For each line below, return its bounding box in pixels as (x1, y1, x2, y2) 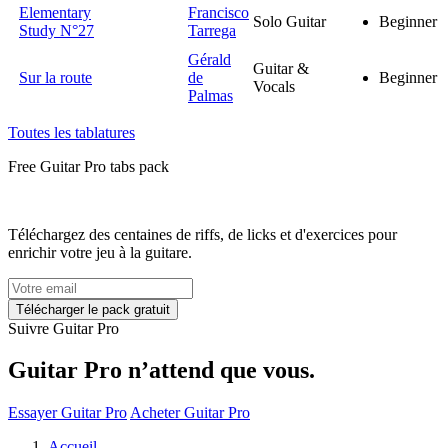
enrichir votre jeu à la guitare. (8, 243, 192, 261)
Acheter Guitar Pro (130, 404, 250, 422)
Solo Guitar (253, 12, 326, 30)
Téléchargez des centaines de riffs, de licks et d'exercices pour (8, 225, 397, 243)
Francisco (188, 3, 249, 21)
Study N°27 (19, 21, 94, 39)
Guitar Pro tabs (36, 157, 139, 175)
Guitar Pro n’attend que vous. (8, 357, 315, 384)
